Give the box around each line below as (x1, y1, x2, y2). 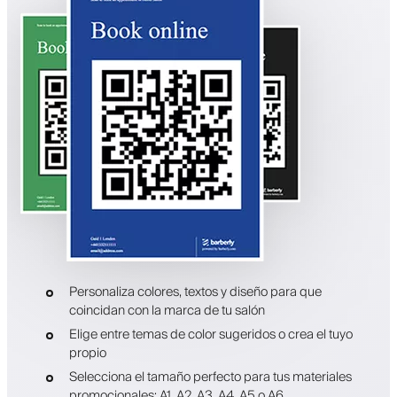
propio (68, 341, 106, 364)
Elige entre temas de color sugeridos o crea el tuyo (68, 323, 353, 346)
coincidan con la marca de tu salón (68, 299, 265, 322)
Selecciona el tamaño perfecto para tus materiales (68, 365, 352, 388)
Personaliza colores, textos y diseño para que (68, 280, 322, 303)
